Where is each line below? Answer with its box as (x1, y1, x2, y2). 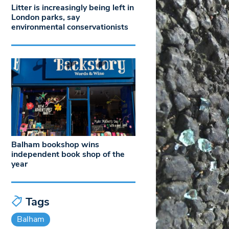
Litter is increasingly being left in (11, 2, 134, 14)
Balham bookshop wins (11, 139, 99, 150)
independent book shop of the (11, 148, 125, 160)
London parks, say (11, 12, 80, 24)
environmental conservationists (11, 21, 128, 33)
